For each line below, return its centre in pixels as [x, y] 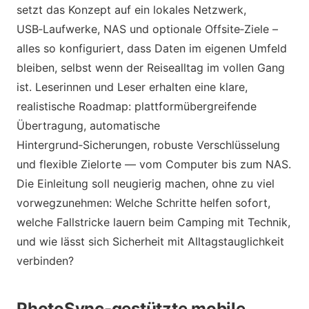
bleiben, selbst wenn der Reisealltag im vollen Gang [151, 67]
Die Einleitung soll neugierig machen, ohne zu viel [146, 183]
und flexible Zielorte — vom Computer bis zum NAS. [154, 164]
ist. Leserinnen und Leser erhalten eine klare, [132, 87]
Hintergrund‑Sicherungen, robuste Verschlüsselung [148, 144]
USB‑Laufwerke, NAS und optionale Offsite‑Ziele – [147, 29]
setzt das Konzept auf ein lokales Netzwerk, [131, 9]
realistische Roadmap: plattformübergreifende [137, 106]
